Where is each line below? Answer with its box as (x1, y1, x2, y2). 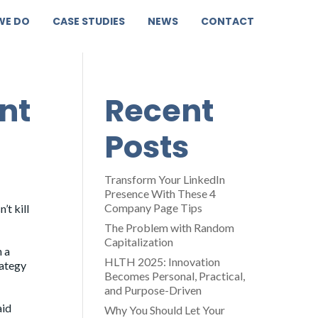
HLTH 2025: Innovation (104, 255, 220, 268)
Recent (104, 89, 214, 132)
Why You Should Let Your (104, 303, 225, 317)
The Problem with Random (104, 221, 234, 234)
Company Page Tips (104, 201, 202, 214)
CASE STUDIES (53, 14, 125, 28)
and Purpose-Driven (104, 283, 202, 297)
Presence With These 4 (104, 187, 216, 200)
